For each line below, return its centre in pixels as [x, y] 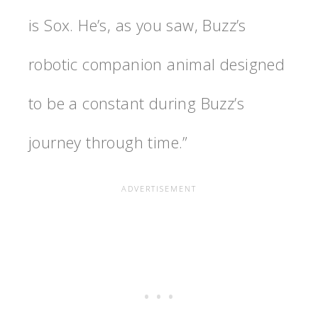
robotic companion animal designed [157, 64]
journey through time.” [108, 142]
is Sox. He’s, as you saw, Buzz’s [137, 24]
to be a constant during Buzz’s [136, 103]
